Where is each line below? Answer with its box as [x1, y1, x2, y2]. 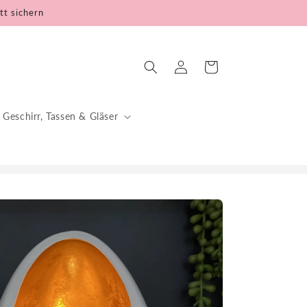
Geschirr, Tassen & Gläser [3, 110, 119, 122]
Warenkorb [184, 60, 236, 72]
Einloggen [158, 60, 203, 72]
